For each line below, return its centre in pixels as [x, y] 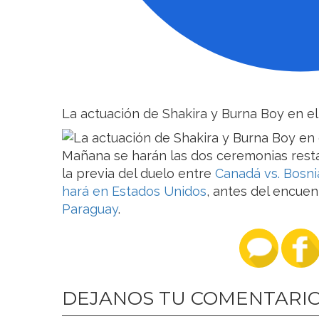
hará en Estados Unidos [134, 191]
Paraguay [90, 209]
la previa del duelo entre [138, 173]
